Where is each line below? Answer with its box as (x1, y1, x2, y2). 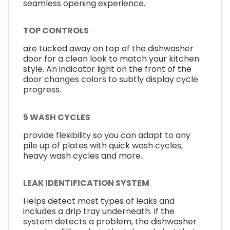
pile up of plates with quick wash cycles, (23, 139, 183, 151)
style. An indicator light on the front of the (23, 63, 191, 75)
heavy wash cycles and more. (23, 149, 142, 162)
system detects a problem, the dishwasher (23, 216, 197, 228)
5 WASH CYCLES (23, 111, 90, 123)
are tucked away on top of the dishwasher (23, 43, 194, 55)
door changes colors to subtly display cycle (23, 73, 198, 86)
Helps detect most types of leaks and (23, 195, 175, 207)
